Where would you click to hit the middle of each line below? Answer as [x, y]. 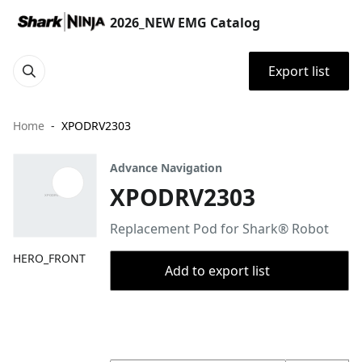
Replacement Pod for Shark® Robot [219, 229]
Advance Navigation [166, 168]
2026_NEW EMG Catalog [185, 23]
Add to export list [217, 271]
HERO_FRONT [49, 258]
